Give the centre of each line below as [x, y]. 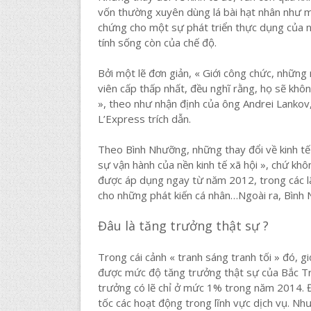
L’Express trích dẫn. [144, 118]
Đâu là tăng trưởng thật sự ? [183, 225]
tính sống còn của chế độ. [157, 42]
